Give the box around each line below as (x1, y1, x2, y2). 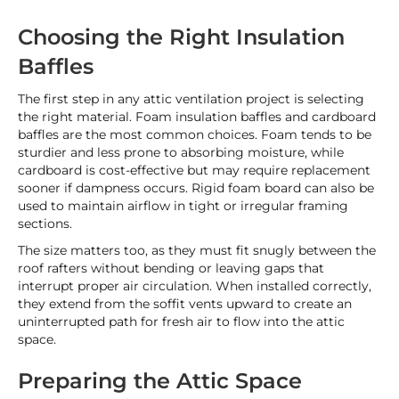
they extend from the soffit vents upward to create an (18, 296, 352, 312)
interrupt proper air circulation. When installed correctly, (18, 278, 371, 294)
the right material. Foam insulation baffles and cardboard (18, 109, 376, 125)
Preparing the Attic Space (18, 368, 302, 394)
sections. (18, 216, 72, 232)
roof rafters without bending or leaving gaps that (18, 260, 324, 276)
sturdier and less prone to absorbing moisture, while (18, 144, 344, 160)
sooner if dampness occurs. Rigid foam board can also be (18, 180, 374, 196)
